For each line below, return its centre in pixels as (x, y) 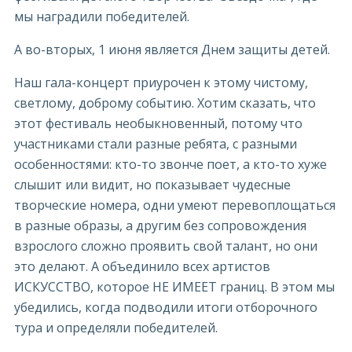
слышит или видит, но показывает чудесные (152, 185)
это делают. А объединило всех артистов (142, 266)
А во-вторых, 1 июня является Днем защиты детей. (172, 49)
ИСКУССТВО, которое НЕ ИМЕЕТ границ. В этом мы (174, 287)
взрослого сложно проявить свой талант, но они (166, 246)
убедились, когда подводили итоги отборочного (166, 307)
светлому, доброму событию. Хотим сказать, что (165, 103)
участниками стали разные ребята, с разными (156, 144)
